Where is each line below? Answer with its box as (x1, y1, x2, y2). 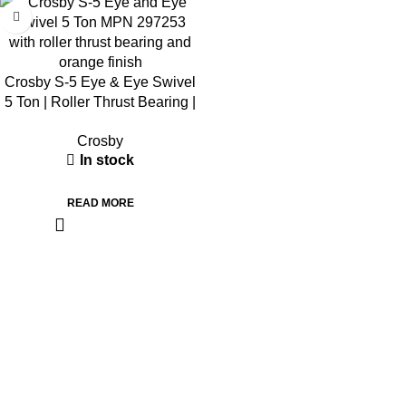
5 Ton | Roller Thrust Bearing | (5, 93, 196, 110)
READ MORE (66, 196, 134, 209)
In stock (80, 151, 134, 168)
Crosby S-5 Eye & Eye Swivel (5, 73, 196, 90)
